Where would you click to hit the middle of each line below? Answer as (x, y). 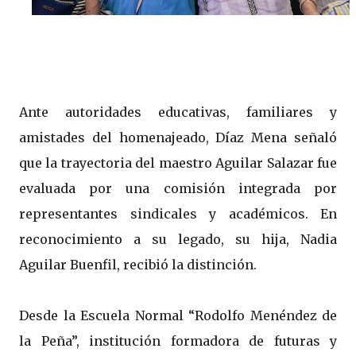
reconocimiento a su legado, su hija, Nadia (178, 239)
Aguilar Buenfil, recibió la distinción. (138, 264)
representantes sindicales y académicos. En (178, 213)
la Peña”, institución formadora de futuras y (178, 341)
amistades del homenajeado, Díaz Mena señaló (178, 137)
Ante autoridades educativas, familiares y (178, 112)
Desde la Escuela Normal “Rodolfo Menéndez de (178, 315)
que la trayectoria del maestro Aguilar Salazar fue (178, 163)
